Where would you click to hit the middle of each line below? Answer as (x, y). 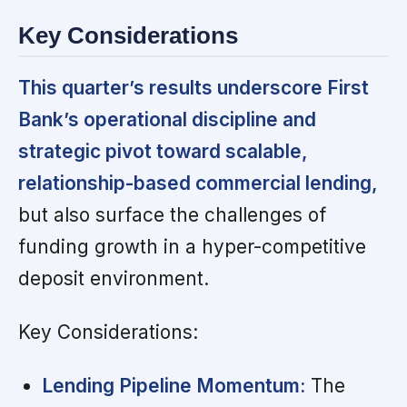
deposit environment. (114, 278)
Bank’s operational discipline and (167, 119)
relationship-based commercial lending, (198, 183)
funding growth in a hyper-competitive (192, 246)
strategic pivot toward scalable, (163, 151)
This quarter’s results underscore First (194, 87)
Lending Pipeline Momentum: (173, 385)
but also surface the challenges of (172, 214)
